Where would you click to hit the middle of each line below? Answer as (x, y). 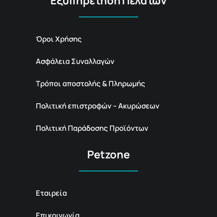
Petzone (108, 154)
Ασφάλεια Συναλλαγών (75, 61)
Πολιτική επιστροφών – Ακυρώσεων (98, 106)
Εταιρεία (51, 193)
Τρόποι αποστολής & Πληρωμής (91, 83)
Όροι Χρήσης (59, 39)
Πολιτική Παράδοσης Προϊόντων (92, 128)
